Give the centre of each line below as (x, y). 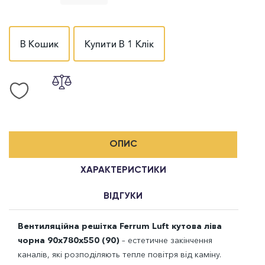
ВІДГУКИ (123, 197)
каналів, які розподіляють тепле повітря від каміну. (119, 255)
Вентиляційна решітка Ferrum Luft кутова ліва (120, 226)
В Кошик (39, 43)
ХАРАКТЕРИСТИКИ (123, 171)
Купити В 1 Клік (119, 44)
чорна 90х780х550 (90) (70, 240)
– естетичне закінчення (167, 240)
